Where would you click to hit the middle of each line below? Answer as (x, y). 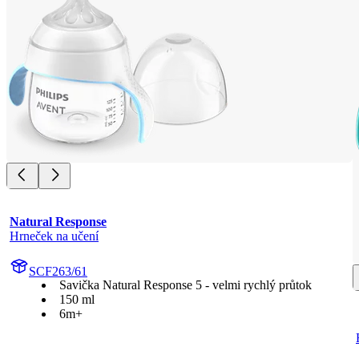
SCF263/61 (58, 272)
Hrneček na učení (54, 236)
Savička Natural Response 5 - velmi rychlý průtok (186, 285)
